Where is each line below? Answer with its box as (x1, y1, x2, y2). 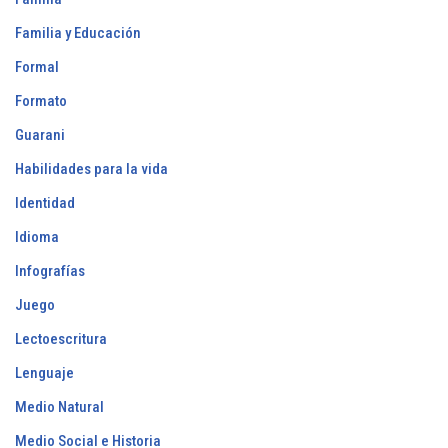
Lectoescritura (15, 330, 107, 349)
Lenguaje (15, 364, 74, 383)
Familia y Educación (15, 24, 141, 43)
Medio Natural (15, 398, 104, 417)
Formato (15, 92, 67, 111)
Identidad (15, 194, 75, 213)
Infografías (15, 262, 85, 281)
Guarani (15, 126, 65, 145)
